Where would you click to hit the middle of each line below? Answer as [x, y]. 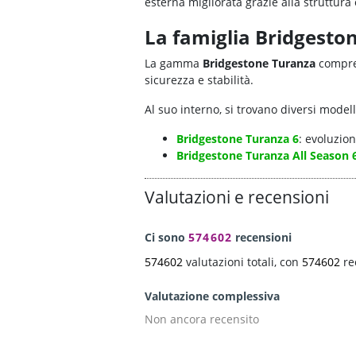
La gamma [174, 64]
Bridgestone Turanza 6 [238, 139]
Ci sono [166, 238]
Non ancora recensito [202, 319]
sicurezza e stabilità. [199, 80]
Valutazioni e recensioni [237, 197]
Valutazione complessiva [212, 296]
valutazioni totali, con [242, 262]
